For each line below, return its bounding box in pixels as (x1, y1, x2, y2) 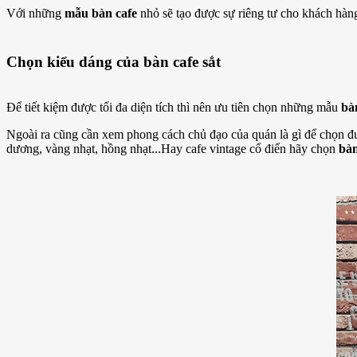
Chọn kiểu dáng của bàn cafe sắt (6, 53, 225, 70)
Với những (6, 6, 65, 21)
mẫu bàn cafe (65, 6, 137, 21)
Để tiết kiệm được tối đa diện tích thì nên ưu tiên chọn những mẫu (6, 100, 341, 114)
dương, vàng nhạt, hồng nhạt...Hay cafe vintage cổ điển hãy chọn (6, 141, 339, 155)
